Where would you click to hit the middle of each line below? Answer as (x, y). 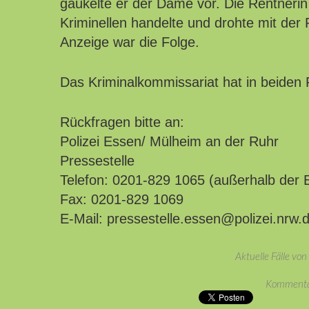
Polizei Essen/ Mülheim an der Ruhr (169, 142)
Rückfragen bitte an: (122, 122)
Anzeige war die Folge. (130, 42)
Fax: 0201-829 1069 (122, 200)
